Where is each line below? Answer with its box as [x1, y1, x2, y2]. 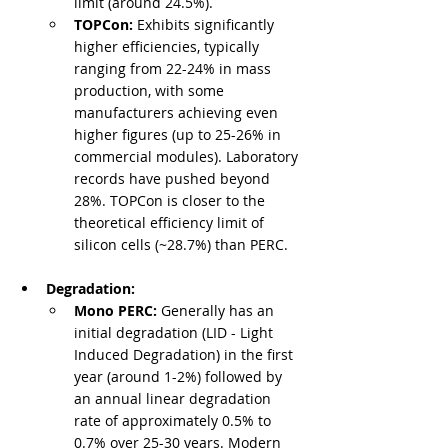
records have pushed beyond [74, 169, 274, 189]
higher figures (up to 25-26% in [74, 125, 285, 145]
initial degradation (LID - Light [74, 323, 277, 343]
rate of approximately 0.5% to [74, 411, 275, 431]
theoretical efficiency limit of [74, 213, 268, 233]
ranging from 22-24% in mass [74, 59, 275, 79]
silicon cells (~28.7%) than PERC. [74, 235, 288, 255]
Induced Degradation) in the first [74, 345, 297, 365]
